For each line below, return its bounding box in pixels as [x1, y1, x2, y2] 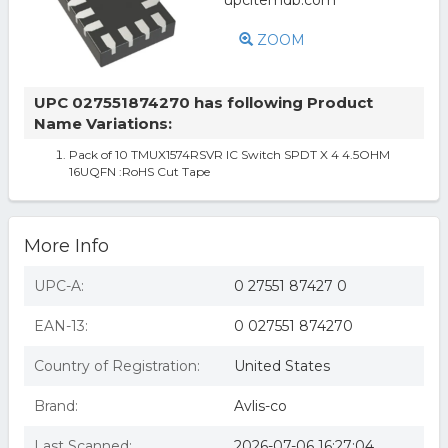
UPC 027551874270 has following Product [33, 93, 373, 112]
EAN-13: [33, 317, 88, 335]
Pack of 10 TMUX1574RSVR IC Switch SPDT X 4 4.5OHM [68, 147, 390, 162]
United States [233, 357, 330, 375]
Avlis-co [233, 397, 287, 415]
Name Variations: [33, 114, 172, 133]
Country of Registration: [33, 357, 200, 375]
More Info [23, 235, 109, 257]
